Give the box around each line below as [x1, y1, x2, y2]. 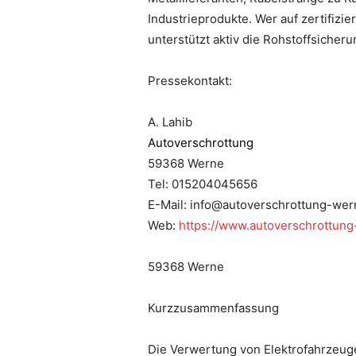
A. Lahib [148, 114, 192, 130]
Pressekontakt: [148, 72, 232, 88]
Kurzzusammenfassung [148, 300, 279, 315]
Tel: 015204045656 [148, 176, 257, 192]
